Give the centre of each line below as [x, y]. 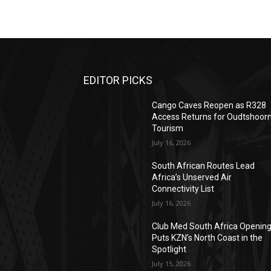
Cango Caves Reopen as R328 [209, 105]
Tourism [168, 128]
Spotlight [169, 249]
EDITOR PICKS [118, 80]
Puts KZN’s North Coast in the [207, 238]
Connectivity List [183, 189]
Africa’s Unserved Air [192, 177]
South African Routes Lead [204, 166]
